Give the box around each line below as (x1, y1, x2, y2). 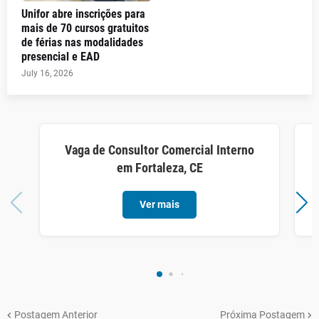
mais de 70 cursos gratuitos (21, 21, 149, 35)
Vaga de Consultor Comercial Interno (65, 142, 254, 157)
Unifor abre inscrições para (21, 7, 145, 21)
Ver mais (140, 199, 179, 210)
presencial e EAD (21, 50, 100, 63)
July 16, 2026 (21, 68, 73, 78)
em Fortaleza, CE (116, 160, 203, 175)
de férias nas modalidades (21, 36, 143, 49)
